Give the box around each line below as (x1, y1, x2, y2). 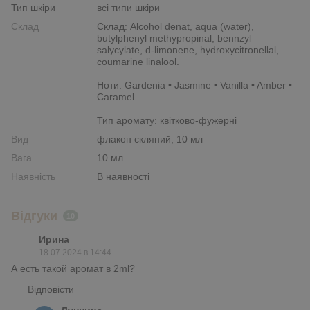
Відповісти (28, 283, 74, 295)
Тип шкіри (11, 1, 55, 13)
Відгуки (11, 208, 57, 223)
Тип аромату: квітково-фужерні (97, 114, 237, 126)
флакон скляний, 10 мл (97, 133, 203, 145)
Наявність (11, 170, 55, 182)
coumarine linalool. (97, 55, 179, 67)
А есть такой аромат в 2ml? (11, 262, 135, 274)
